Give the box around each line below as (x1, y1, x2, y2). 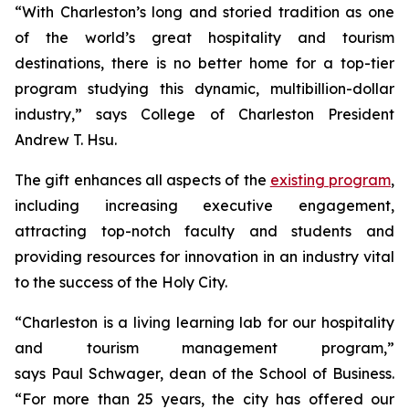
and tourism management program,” (15, 339, 394, 357)
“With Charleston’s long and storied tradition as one (15, 3, 394, 21)
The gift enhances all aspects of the (15, 171, 270, 189)
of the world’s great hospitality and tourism (15, 28, 394, 47)
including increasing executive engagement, (15, 196, 394, 215)
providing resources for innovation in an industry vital (15, 247, 394, 266)
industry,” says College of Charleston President (15, 105, 394, 123)
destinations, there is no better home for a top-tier (15, 54, 394, 72)
